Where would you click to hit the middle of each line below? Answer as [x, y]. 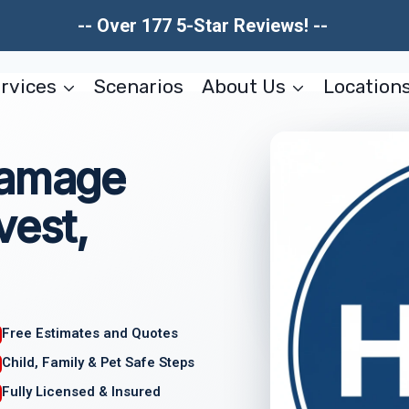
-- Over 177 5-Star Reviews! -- [204, 26]
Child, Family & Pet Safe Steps [99, 362]
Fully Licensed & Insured [82, 391]
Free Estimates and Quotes [90, 334]
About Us [243, 86]
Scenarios [139, 86]
